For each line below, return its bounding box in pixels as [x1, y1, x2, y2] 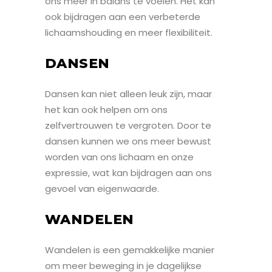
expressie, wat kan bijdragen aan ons [45, 166, 212, 179]
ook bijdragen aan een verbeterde [45, 10, 200, 23]
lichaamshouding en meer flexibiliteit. [45, 25, 212, 39]
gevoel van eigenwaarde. [45, 182, 159, 195]
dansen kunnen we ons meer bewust [45, 134, 211, 148]
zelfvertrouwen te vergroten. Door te [45, 118, 211, 132]
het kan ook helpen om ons [45, 103, 168, 116]
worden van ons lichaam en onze [45, 150, 194, 163]
